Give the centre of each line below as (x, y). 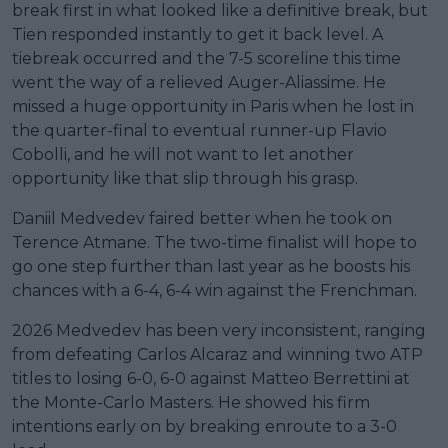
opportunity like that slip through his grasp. (185, 179)
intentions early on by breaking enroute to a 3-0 (204, 427)
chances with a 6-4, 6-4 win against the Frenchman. (214, 291)
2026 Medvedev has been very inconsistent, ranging (219, 331)
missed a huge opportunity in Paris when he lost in (213, 107)
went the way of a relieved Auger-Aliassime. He (199, 83)
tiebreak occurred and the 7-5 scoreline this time (206, 59)
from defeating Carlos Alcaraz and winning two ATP (217, 355)
